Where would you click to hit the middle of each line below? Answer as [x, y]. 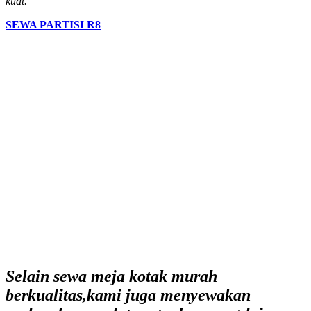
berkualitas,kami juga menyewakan [128, 295]
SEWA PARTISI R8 [53, 24]
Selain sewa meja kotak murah [111, 276]
